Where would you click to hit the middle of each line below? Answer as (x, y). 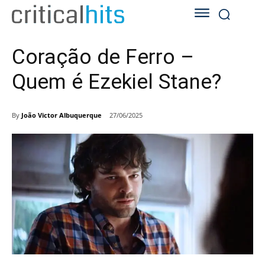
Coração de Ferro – (103, 57)
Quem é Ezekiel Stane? (117, 82)
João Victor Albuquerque (62, 115)
